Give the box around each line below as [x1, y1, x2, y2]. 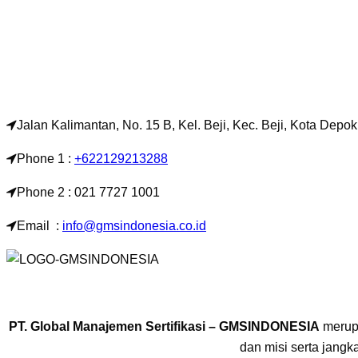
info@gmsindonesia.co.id [62, 218, 206, 233]
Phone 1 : [17, 151, 74, 165]
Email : [17, 218, 62, 233]
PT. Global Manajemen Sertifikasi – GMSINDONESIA [9, 319, 320, 333]
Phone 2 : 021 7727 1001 [17, 185, 160, 199]
